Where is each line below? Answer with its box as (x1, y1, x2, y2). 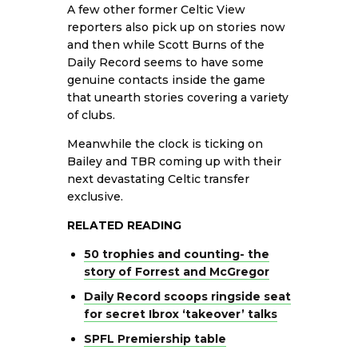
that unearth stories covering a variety (67, 89, 288, 105)
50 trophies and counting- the (84, 246, 269, 261)
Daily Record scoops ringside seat (84, 288, 291, 304)
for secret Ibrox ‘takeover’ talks (84, 306, 277, 321)
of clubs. (67, 107, 115, 122)
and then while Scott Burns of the (67, 37, 265, 52)
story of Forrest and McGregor (84, 264, 269, 279)
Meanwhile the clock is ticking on (67, 136, 263, 151)
